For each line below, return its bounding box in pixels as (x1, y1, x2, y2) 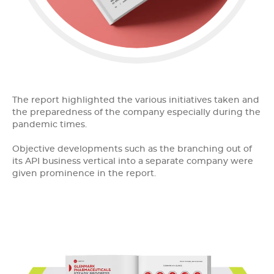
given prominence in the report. (12, 169, 156, 179)
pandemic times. (12, 120, 87, 130)
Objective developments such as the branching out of (12, 145, 252, 154)
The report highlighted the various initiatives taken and (12, 96, 259, 105)
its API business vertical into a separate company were (12, 157, 253, 166)
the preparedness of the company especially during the (12, 108, 261, 117)
